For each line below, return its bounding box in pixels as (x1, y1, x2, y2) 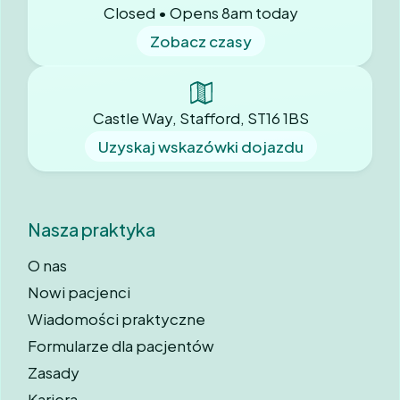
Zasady (28, 362, 79, 383)
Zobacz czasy (150, 31, 252, 52)
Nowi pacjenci (28, 282, 130, 303)
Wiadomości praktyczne (28, 309, 205, 329)
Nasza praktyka (28, 218, 155, 241)
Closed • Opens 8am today (104, 3, 298, 23)
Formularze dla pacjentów (28, 336, 214, 356)
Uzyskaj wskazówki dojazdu (98, 137, 304, 157)
